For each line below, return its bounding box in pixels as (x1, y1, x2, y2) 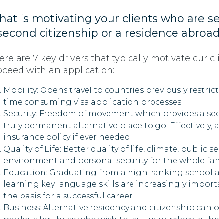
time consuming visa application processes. (3, 97, 183, 107)
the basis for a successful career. (3, 191, 134, 201)
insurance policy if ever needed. (3, 132, 131, 142)
